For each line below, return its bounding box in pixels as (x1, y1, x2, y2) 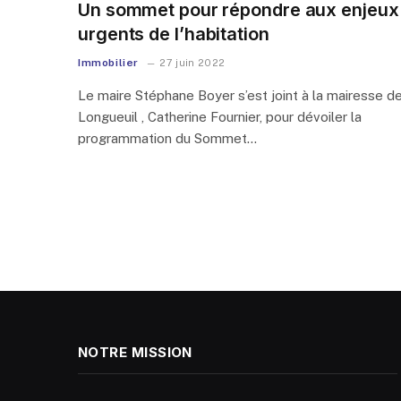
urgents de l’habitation (78, 22, 269, 45)
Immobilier (78, 55, 139, 69)
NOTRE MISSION (78, 343, 192, 361)
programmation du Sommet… (78, 130, 257, 146)
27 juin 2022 (159, 56, 226, 68)
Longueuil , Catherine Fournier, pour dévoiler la (78, 108, 362, 124)
